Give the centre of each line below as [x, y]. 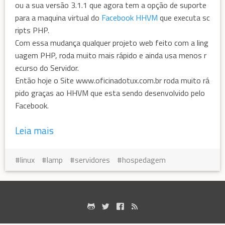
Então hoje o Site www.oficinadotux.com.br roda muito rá [112, 80]
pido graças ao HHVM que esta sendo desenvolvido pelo [110, 93]
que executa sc [184, 17]
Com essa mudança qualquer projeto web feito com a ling [112, 42]
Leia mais [34, 131]
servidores [92, 160]
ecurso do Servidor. [47, 68]
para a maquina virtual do [58, 17]
